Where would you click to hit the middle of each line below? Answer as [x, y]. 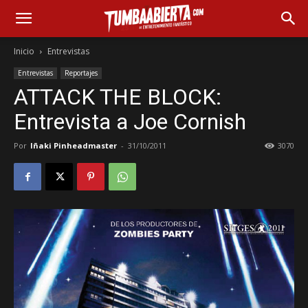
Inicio [24, 51]
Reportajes [81, 73]
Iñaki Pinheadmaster [74, 145]
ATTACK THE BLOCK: [118, 97]
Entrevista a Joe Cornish [130, 122]
